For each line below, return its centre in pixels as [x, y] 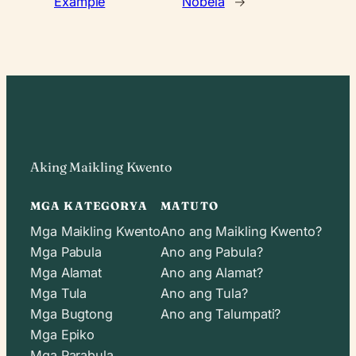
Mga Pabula [66, 252]
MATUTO [190, 206]
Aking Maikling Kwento [101, 167]
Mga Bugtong [72, 313]
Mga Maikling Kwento [96, 231]
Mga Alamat [66, 272]
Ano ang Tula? [204, 293]
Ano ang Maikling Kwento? [241, 231]
